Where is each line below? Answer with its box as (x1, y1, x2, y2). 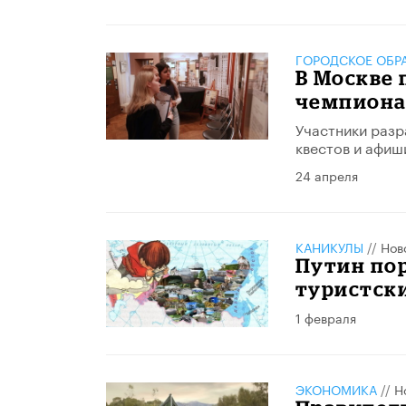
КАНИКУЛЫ (295, 236, 363, 256)
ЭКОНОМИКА (295, 379, 377, 400)
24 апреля (295, 164, 358, 185)
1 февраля (295, 306, 356, 327)
